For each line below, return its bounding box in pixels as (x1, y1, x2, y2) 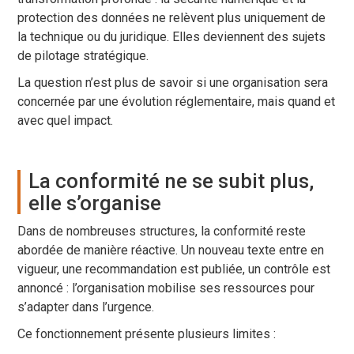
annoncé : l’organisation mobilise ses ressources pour (17, 281, 315, 296)
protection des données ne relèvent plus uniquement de (17, 10, 326, 26)
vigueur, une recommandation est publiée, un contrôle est (17, 262, 331, 277)
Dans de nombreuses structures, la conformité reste (17, 224, 307, 239)
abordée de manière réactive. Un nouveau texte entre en (17, 243, 325, 258)
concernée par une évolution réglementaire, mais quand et (17, 94, 336, 110)
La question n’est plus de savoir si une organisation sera (17, 75, 329, 91)
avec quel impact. (17, 113, 114, 129)
